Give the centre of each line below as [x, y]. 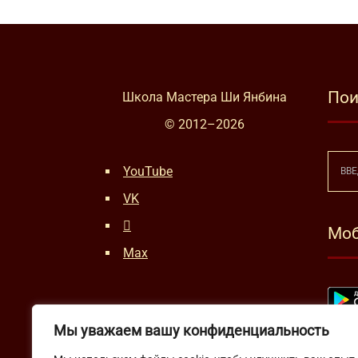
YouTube [148, 171]
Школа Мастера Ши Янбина [204, 97]
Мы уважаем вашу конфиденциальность [191, 330]
